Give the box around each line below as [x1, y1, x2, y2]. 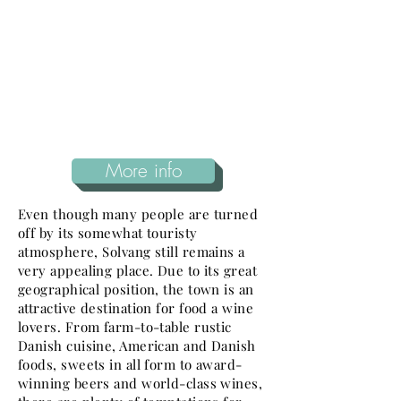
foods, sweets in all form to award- [18, 355, 243, 373]
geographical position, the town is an [18, 280, 254, 298]
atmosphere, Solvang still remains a [18, 243, 245, 260]
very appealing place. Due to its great [18, 261, 258, 279]
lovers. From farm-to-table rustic [18, 318, 232, 336]
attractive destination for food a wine [18, 299, 254, 317]
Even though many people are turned [18, 205, 259, 223]
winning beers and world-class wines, [18, 374, 263, 392]
